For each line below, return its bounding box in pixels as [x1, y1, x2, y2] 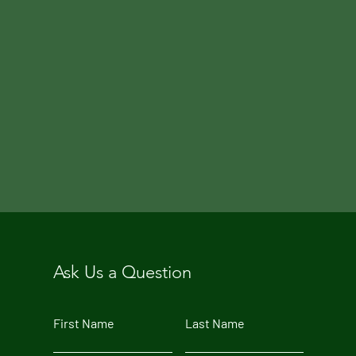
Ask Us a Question [52, 261, 192, 284]
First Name [52, 315, 114, 331]
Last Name [184, 315, 245, 331]
